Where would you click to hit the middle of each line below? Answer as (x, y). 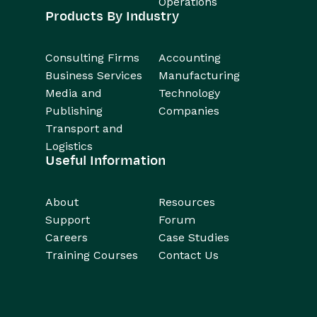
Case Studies (194, 238)
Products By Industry (112, 17)
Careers (67, 238)
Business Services (94, 76)
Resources (187, 202)
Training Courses (92, 255)
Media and (74, 93)
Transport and (84, 129)
